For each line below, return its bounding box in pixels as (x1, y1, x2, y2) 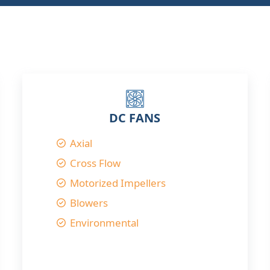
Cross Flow (69, 156, 121, 170)
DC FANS (109, 110, 161, 126)
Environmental (69, 216, 139, 230)
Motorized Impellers (69, 176, 166, 190)
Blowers (69, 196, 108, 210)
